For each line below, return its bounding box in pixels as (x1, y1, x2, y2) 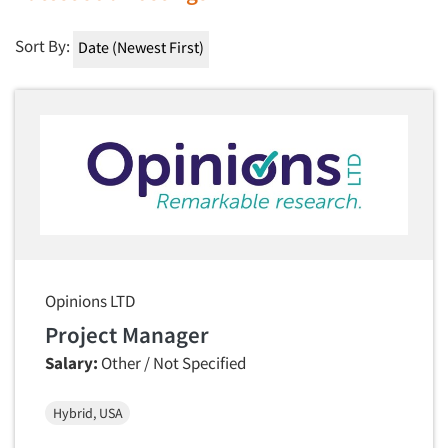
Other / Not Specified (98, 352, 246, 374)
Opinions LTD (45, 290, 135, 312)
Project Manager (45, 320, 209, 349)
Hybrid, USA (52, 403, 123, 422)
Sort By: (15, 34, 70, 57)
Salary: (45, 352, 98, 374)
